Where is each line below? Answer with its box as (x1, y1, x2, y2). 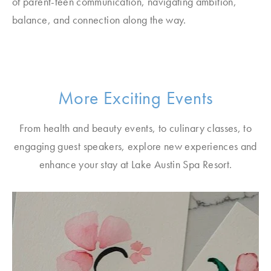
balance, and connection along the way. (12, 13, 186, 27)
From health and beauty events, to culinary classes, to (19, 121, 252, 135)
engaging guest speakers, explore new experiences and (14, 139, 257, 153)
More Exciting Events (57, 87, 214, 109)
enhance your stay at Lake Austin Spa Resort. (39, 157, 232, 171)
